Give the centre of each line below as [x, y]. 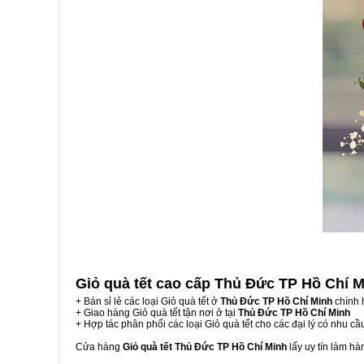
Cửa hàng [99, 347]
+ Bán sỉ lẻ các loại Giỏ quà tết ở [148, 301]
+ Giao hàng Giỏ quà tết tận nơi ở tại [157, 313]
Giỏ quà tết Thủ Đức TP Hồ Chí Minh [205, 347]
